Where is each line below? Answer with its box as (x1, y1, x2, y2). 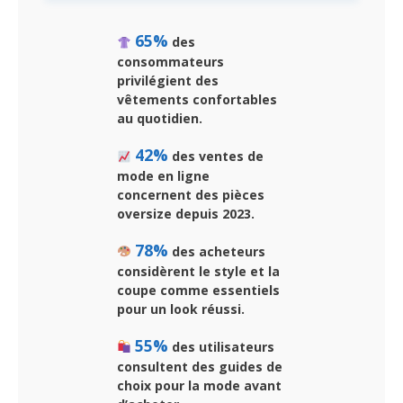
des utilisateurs (167, 337, 274, 355)
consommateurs (117, 53, 224, 71)
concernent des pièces (117, 186, 264, 204)
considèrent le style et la (117, 262, 280, 280)
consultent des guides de (117, 357, 282, 375)
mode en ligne (117, 167, 210, 185)
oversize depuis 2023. (117, 205, 255, 223)
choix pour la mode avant (117, 376, 282, 394)
